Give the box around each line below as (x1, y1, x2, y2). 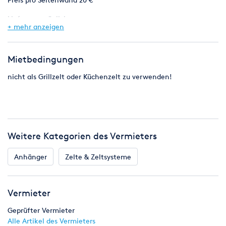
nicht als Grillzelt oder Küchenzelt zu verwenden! (8, 72, 172, 81)
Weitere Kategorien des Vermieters (8, 130, 157, 141)
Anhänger (14, 152, 47, 161)
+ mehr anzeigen (8, 22, 64, 31)
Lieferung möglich (8, 14, 68, 23)
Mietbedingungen (8, 53, 84, 65)
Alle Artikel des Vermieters (8, 216, 95, 225)
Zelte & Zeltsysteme (65, 152, 131, 161)
